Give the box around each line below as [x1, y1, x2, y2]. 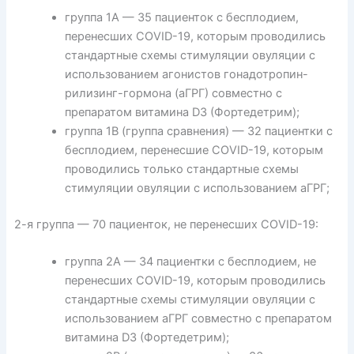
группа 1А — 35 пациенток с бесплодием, [64, 9, 299, 24]
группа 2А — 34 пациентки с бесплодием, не [64, 254, 316, 269]
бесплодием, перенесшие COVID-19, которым [64, 142, 323, 157]
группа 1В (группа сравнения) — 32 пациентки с [64, 123, 333, 138]
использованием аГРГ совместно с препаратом [64, 311, 332, 326]
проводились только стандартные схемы [64, 161, 299, 176]
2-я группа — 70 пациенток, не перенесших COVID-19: [13, 217, 318, 232]
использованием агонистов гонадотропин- [64, 66, 308, 81]
